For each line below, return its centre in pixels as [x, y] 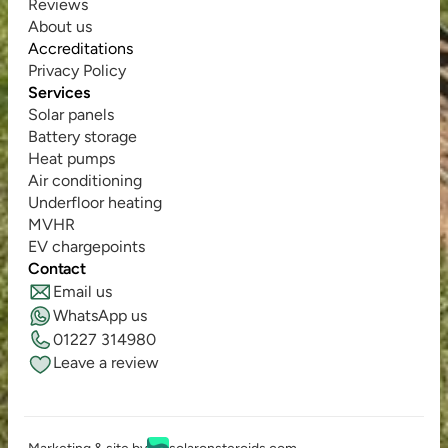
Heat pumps [71, 158]
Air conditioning [85, 180]
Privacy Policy [77, 70]
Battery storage [82, 136]
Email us [82, 291]
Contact [57, 268]
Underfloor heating [95, 202]
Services [59, 92]
